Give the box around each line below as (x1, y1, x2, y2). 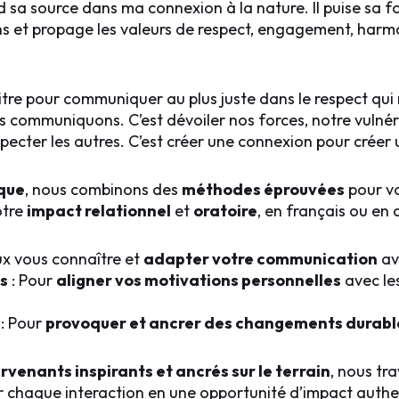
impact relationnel (26, 200, 171, 221)
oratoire (192, 200, 257, 221)
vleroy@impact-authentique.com (97, 370, 336, 391)
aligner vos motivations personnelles (55, 270, 341, 290)
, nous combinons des (24, 179, 182, 199)
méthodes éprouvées (181, 179, 345, 199)
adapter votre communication (142, 248, 378, 269)
